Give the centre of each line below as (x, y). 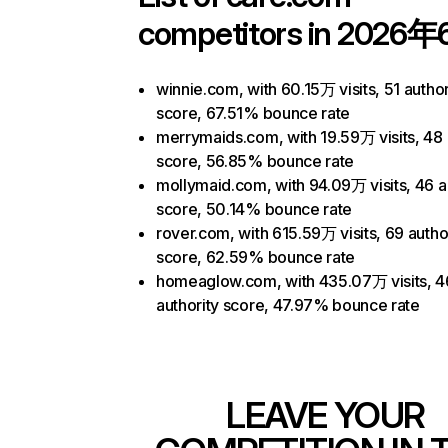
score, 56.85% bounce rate (255, 161)
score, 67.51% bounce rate (253, 113)
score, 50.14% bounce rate (254, 209)
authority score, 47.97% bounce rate (288, 305)
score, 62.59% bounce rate (255, 257)
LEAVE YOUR (325, 415)
